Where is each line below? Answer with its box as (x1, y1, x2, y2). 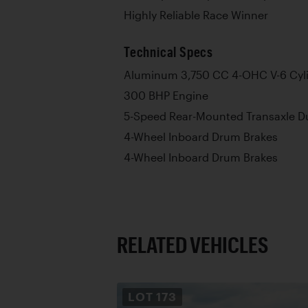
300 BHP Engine (124, 89, 208, 102)
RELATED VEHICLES (117, 230, 268, 257)
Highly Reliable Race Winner (124, 8, 268, 21)
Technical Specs (124, 43, 213, 60)
